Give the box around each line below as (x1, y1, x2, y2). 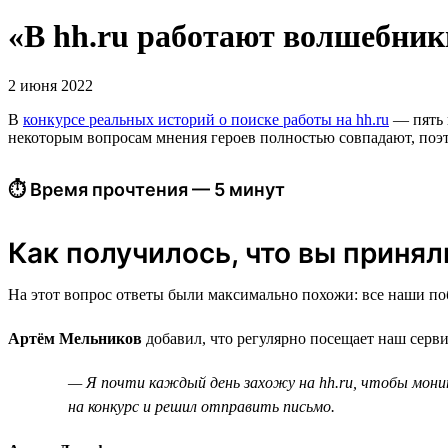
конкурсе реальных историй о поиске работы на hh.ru (23, 110, 389, 128)
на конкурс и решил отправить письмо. (68, 397, 335, 415)
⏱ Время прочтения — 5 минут (8, 178, 285, 200)
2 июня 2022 (8, 76, 93, 94)
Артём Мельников (8, 329, 146, 347)
